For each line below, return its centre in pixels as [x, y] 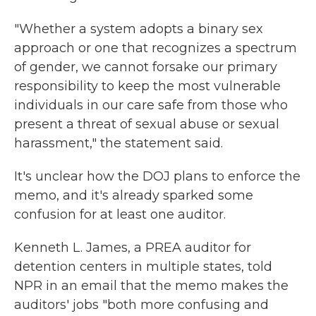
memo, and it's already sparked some [134, 195]
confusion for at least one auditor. [120, 214]
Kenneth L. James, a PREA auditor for [133, 248]
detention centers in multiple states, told [143, 267]
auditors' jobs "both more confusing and [141, 305]
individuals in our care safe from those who [151, 105]
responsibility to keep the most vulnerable [147, 86]
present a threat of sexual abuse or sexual [147, 124]
